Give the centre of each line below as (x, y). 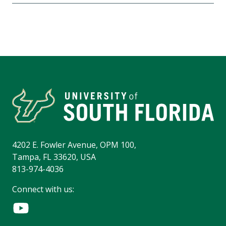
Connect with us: (43, 189)
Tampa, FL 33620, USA (54, 157)
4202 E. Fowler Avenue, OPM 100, (74, 145)
